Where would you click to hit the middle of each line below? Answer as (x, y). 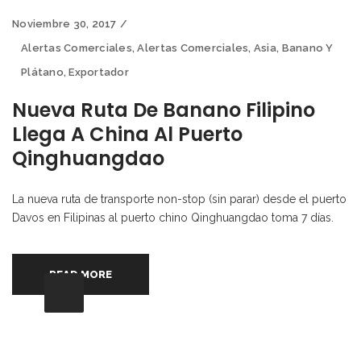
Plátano (42, 72)
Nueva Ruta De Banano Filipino (164, 110)
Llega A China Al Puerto (127, 134)
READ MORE (81, 274)
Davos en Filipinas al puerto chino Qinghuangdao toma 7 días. (173, 217)
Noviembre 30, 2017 (64, 23)
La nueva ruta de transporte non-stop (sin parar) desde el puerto (179, 199)
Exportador (99, 72)
